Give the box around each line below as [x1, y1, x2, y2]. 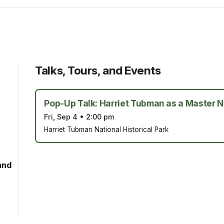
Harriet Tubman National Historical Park [44, 125, 169, 134]
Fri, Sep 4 [44, 112, 78, 122]
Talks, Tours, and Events [35, 63, 161, 77]
